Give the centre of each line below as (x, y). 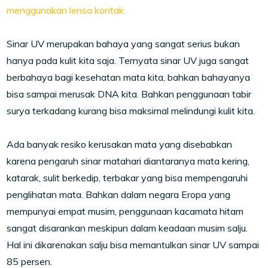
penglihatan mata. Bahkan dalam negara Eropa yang (119, 194)
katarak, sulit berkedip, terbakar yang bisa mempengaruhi (127, 178)
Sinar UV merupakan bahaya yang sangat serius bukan (124, 44)
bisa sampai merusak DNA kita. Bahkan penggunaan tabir (129, 94)
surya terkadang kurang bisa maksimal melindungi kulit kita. (131, 111)
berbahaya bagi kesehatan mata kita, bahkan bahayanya (129, 77)
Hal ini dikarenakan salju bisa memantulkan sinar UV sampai (133, 245)
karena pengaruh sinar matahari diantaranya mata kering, (128, 161)
